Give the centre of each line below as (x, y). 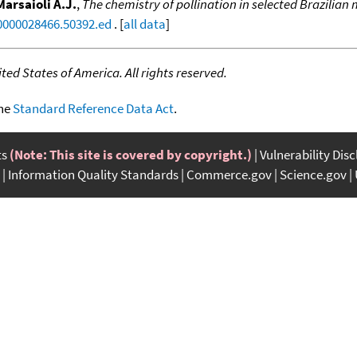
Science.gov (313, 174)
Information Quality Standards (93, 174)
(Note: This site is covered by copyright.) (131, 154)
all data (145, 24)
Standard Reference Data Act (93, 108)
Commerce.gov (229, 174)
